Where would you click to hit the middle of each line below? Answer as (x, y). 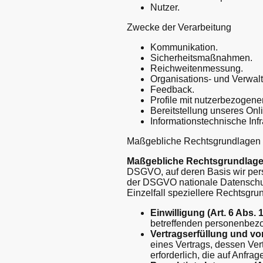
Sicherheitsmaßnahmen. (201, 58)
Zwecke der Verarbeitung (179, 27)
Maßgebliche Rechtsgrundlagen (194, 141)
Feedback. (172, 89)
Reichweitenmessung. (197, 68)
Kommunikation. (184, 47)
